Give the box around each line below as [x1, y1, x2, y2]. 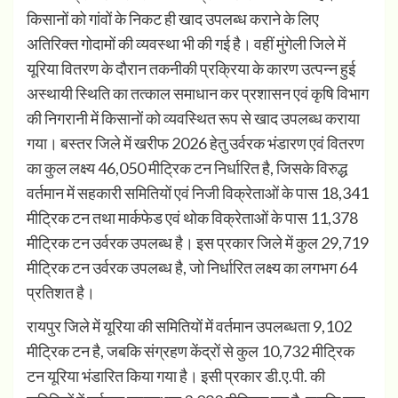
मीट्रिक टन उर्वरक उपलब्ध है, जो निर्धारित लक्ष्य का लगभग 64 [27, 258, 357, 278]
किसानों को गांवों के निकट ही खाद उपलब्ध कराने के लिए [27, 9, 319, 29]
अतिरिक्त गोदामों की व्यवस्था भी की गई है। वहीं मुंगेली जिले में [27, 34, 346, 54]
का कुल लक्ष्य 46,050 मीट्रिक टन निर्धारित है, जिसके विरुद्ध [27, 158, 347, 179]
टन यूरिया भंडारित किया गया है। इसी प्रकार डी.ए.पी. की [27, 366, 325, 386]
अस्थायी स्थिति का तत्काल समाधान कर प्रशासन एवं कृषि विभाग [27, 84, 369, 104]
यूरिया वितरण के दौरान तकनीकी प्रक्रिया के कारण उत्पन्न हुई [27, 59, 355, 79]
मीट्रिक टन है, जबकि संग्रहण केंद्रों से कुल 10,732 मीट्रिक [27, 341, 354, 362]
